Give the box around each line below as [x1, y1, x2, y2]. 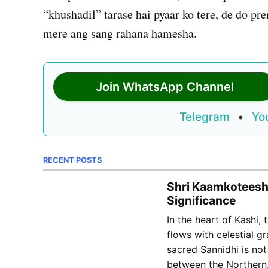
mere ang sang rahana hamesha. [43, 25, 197, 42]
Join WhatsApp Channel [96, 80, 234, 95]
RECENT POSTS [43, 156, 102, 165]
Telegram [179, 110, 230, 124]
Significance [167, 193, 236, 208]
